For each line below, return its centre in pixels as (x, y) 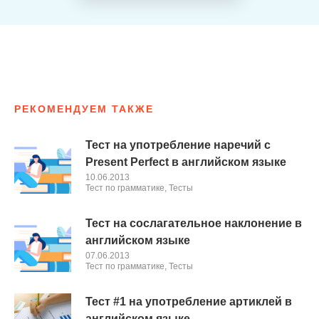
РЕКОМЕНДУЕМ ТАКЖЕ (84, 109)
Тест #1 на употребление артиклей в (189, 302)
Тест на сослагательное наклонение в (194, 223)
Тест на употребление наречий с (178, 145)
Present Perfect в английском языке (186, 162)
